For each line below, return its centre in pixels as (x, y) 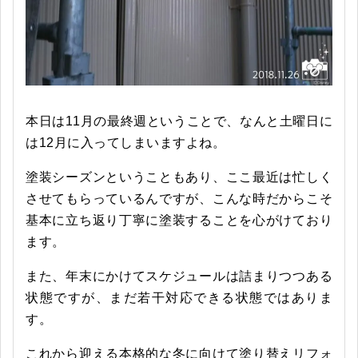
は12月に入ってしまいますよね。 (125, 142)
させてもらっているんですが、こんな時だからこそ (179, 198)
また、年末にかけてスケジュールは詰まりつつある (179, 276)
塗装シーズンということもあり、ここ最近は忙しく (179, 177)
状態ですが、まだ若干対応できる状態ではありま (179, 297)
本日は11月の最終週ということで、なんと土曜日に (179, 121)
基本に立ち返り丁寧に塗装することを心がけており (179, 220)
